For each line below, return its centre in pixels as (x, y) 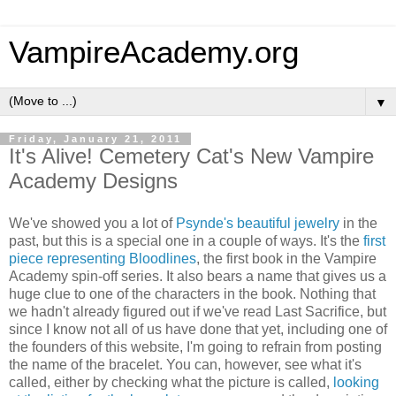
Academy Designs (93, 181)
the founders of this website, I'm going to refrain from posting (195, 346)
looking (356, 382)
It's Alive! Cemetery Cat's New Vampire (191, 156)
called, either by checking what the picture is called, (171, 382)
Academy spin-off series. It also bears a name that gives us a (198, 276)
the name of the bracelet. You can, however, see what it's (185, 364)
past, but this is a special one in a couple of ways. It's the (186, 240)
